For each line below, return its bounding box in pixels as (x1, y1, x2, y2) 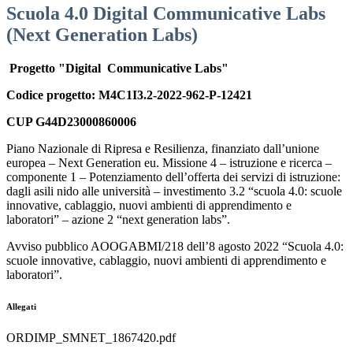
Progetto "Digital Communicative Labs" (6, 61, 229, 76)
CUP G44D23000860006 (6, 115, 139, 129)
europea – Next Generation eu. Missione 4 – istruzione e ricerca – (6, 156, 332, 170)
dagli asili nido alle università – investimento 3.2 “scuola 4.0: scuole (6, 184, 342, 199)
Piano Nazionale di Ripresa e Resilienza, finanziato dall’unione (6, 142, 319, 156)
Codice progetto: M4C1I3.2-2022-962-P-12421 (6, 88, 255, 102)
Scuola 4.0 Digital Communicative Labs (6, 3, 325, 24)
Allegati (6, 302, 36, 312)
